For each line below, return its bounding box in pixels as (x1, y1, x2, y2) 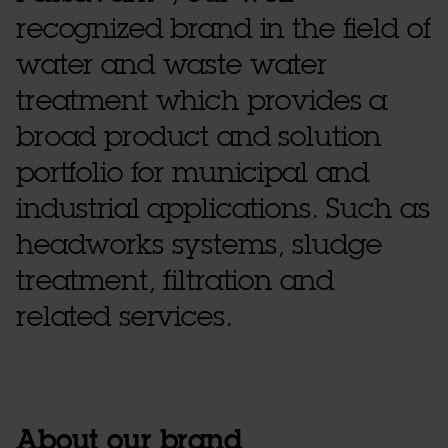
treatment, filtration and (16, 267, 334, 296)
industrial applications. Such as (16, 195, 430, 224)
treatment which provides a (16, 87, 388, 116)
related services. (16, 303, 233, 332)
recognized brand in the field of (16, 15, 431, 44)
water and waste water (16, 51, 328, 80)
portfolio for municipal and (16, 159, 370, 188)
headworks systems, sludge (16, 231, 382, 260)
